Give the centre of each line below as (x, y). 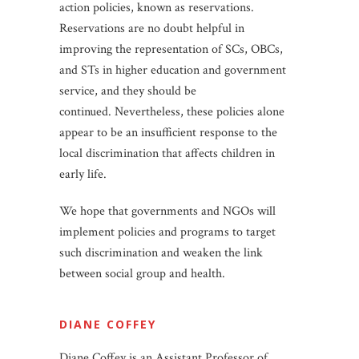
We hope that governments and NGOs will (167, 211)
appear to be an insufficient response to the (168, 132)
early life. (83, 174)
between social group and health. (142, 273)
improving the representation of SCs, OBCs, (171, 49)
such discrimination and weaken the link (161, 252)
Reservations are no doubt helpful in (152, 28)
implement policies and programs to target (167, 232)
